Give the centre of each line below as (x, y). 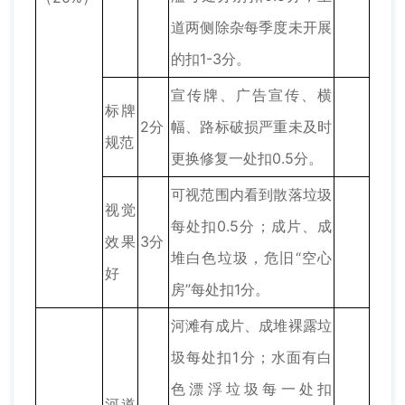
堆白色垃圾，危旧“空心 (251, 258)
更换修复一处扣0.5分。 (247, 159)
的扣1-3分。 (211, 59)
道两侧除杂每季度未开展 (251, 28)
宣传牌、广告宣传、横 (251, 95)
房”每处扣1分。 (220, 290)
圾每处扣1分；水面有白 (251, 358)
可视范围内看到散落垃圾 (251, 195)
